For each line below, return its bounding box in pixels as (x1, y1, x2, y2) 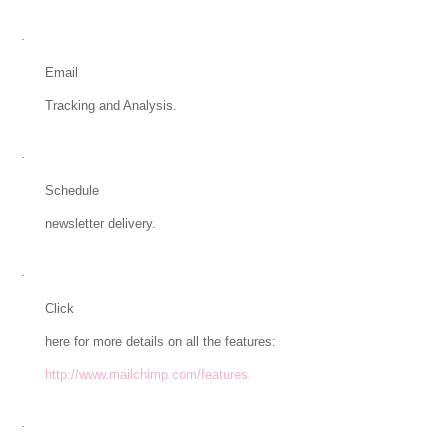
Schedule (44, 183, 99, 199)
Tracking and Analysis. (44, 98, 177, 114)
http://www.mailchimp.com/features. (44, 367, 252, 383)
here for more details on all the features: (44, 334, 276, 350)
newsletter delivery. (44, 216, 156, 232)
